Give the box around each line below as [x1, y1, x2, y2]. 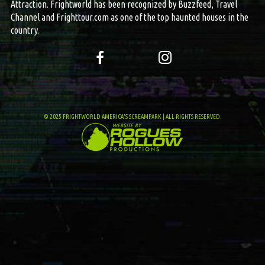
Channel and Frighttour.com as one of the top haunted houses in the [10, 11, 248, 22]
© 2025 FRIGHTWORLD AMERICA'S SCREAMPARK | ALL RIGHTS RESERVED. [43, 112, 221, 120]
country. [10, 24, 39, 35]
